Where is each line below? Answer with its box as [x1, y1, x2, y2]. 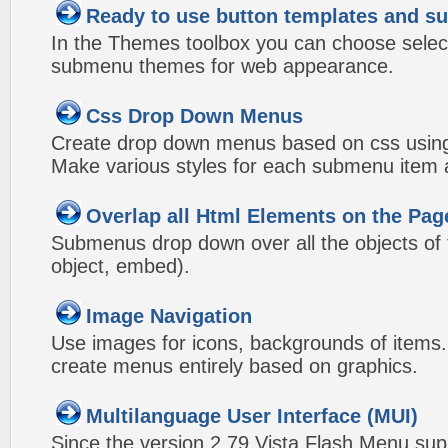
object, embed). [51, 255, 190, 277]
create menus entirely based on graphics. [51, 355, 418, 377]
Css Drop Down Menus [86, 105, 303, 127]
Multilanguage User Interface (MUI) [86, 405, 418, 427]
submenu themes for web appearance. [51, 55, 394, 77]
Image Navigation [86, 305, 252, 327]
